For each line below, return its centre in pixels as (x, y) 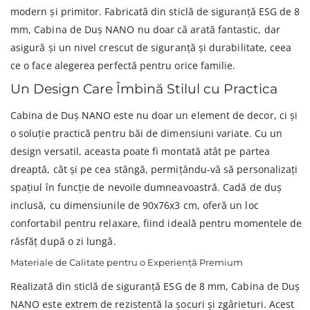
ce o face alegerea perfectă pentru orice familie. (123, 66)
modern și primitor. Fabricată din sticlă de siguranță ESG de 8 (155, 12)
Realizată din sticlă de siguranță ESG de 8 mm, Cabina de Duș (155, 286)
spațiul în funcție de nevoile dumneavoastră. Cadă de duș (146, 188)
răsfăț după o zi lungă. (63, 241)
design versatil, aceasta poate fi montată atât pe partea (140, 152)
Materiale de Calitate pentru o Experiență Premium (127, 263)
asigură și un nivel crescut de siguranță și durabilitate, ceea (151, 48)
